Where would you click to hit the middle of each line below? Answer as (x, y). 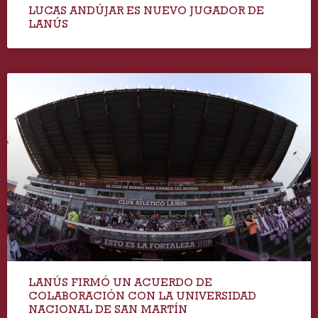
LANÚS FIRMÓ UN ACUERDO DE (120, 282)
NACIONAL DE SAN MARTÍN (108, 309)
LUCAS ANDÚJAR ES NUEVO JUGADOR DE (146, 10)
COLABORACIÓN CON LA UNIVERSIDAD (142, 296)
